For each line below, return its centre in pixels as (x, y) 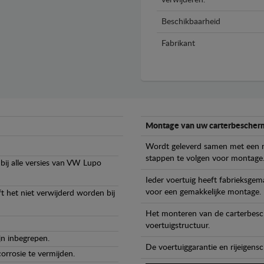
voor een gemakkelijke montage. (203, 192)
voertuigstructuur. (178, 226)
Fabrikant (178, 44)
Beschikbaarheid (191, 22)
